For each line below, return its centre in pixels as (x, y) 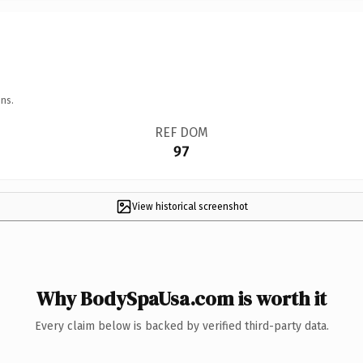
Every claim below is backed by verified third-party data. (181, 326)
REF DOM (181, 132)
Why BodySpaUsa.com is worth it (181, 298)
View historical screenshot (190, 206)
